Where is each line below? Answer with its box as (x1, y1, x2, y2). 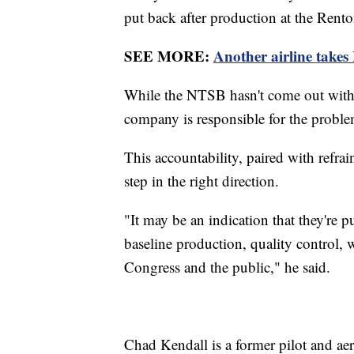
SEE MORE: (124, 45, 213, 67)
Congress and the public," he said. (124, 257, 335, 277)
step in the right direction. (124, 171, 279, 191)
